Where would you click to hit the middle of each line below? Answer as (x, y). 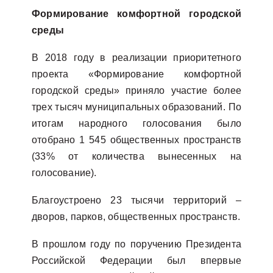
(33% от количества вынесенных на (136, 156)
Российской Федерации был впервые (136, 261)
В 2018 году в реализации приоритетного (136, 58)
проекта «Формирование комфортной (136, 74)
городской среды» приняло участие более (136, 90)
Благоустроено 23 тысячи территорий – (136, 200)
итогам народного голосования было (136, 123)
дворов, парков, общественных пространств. (136, 217)
